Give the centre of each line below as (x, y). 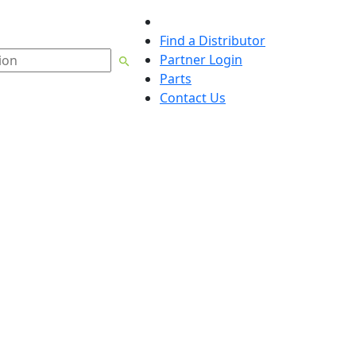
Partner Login (201, 60)
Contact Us (193, 98)
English (191, 13)
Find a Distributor (213, 41)
